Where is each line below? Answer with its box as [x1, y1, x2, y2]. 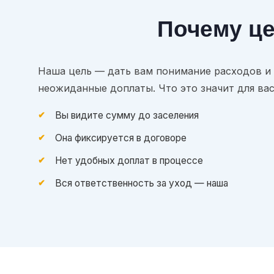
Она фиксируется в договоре [55, 132, 187, 144]
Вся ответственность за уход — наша [55, 177, 228, 190]
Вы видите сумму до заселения [55, 109, 199, 122]
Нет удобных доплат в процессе [55, 155, 203, 167]
